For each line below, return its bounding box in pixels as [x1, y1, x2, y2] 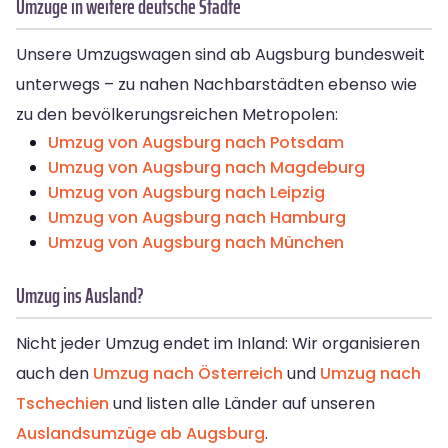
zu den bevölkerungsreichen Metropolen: [16, 103, 338, 127]
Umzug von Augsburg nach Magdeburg [48, 156, 365, 180]
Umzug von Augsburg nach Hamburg [48, 206, 346, 230]
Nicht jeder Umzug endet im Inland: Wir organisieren [16, 332, 420, 356]
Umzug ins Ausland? [16, 279, 144, 313]
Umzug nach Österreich [93, 362, 283, 386]
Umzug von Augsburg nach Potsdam [48, 131, 344, 155]
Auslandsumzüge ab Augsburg [16, 422, 265, 446]
